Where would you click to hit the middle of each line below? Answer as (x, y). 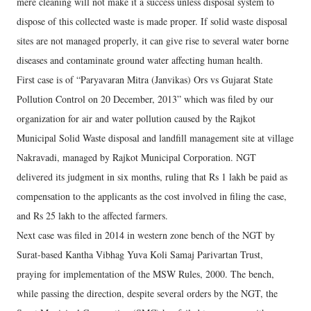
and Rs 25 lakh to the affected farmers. (92, 216)
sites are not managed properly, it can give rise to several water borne (153, 41)
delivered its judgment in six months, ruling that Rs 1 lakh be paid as (152, 177)
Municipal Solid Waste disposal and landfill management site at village (155, 138)
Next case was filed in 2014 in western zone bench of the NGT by (146, 235)
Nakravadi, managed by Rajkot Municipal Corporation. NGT (136, 157)
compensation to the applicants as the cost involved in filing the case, (152, 196)
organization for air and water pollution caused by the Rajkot (136, 118)
